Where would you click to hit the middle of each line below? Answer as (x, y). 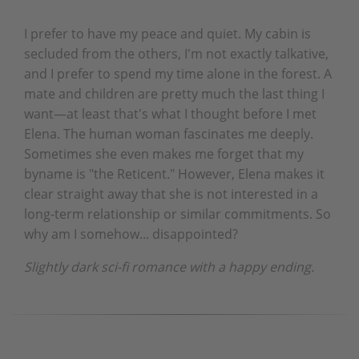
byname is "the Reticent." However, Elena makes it (174, 173)
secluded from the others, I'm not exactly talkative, (176, 53)
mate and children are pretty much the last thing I (174, 93)
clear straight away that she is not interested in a (171, 194)
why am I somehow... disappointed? (131, 234)
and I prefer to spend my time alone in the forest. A (178, 73)
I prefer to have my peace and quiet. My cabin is (167, 33)
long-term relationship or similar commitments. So (177, 214)
